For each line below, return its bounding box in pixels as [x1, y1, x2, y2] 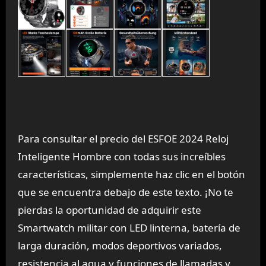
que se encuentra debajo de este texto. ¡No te [17, 185, 233, 199]
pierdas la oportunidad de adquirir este [17, 203, 201, 217]
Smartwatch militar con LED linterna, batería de [17, 221, 240, 235]
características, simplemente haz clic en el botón [17, 167, 245, 181]
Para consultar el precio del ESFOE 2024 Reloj [17, 132, 229, 145]
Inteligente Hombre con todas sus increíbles [17, 150, 226, 163]
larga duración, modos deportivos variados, [17, 239, 222, 252]
